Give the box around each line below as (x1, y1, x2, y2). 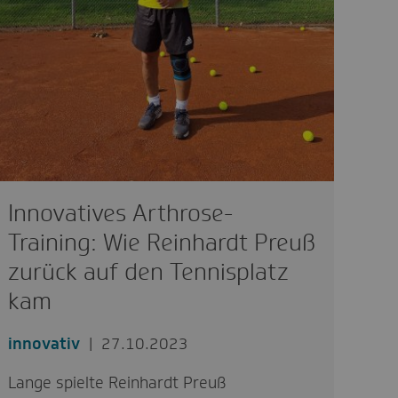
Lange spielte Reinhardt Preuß (8, 372, 227, 394)
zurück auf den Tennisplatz (8, 257, 290, 287)
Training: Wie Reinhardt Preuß (8, 227, 316, 258)
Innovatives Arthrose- (8, 198, 234, 228)
